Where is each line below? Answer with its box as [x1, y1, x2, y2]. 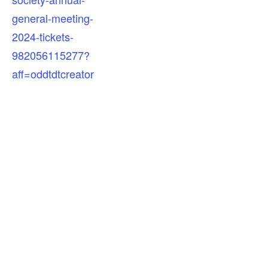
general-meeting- [12, 10, 93, 26]
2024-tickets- [12, 28, 74, 44]
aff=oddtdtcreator [12, 65, 94, 81]
